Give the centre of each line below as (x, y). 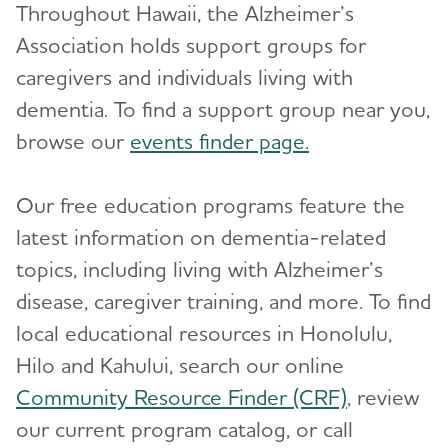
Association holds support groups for (191, 44)
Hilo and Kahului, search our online (180, 364)
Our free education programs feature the (210, 204)
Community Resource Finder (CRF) (181, 396)
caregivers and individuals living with (184, 76)
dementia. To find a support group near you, (223, 108)
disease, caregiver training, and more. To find (223, 300)
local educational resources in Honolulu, (204, 332)
